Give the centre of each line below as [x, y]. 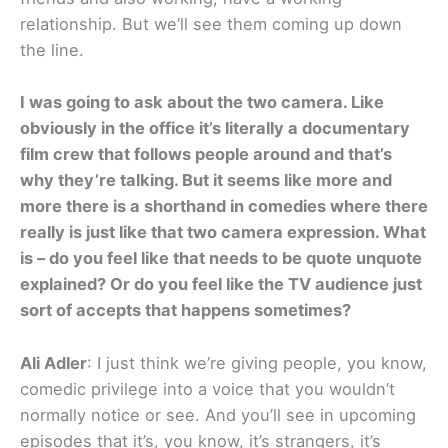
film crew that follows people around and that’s [206, 154]
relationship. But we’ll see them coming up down [211, 24]
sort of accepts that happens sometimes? [185, 310]
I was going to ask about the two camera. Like [202, 102]
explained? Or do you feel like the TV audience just [221, 284]
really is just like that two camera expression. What [223, 232]
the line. [52, 50]
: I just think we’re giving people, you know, [257, 362]
